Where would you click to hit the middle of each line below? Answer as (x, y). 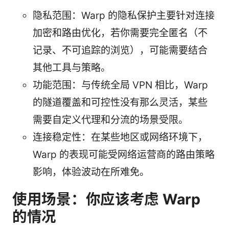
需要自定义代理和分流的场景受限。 (110, 120)
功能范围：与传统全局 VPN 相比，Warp (120, 85)
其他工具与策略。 (72, 68)
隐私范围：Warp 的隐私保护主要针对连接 (124, 16)
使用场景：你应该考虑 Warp (106, 199)
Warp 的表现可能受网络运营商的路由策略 (124, 155)
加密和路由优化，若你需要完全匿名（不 (120, 33)
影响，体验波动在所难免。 (91, 172)
